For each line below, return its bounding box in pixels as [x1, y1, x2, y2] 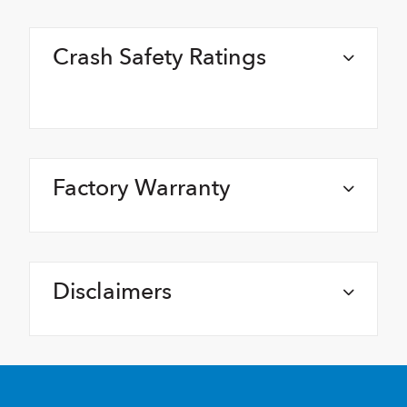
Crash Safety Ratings [53, 42, 266, 74]
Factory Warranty [53, 173, 231, 204]
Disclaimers [53, 276, 172, 308]
